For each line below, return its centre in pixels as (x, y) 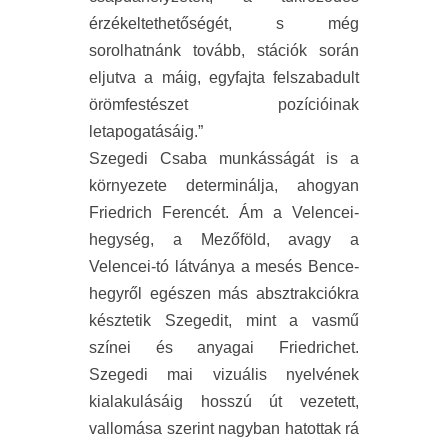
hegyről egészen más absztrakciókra (224, 294)
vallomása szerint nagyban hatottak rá (224, 429)
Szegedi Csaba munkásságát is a (224, 159)
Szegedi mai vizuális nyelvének (224, 375)
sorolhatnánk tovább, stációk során (224, 51)
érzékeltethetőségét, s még (224, 24)
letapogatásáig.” (146, 132)
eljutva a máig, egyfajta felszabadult (224, 78)
